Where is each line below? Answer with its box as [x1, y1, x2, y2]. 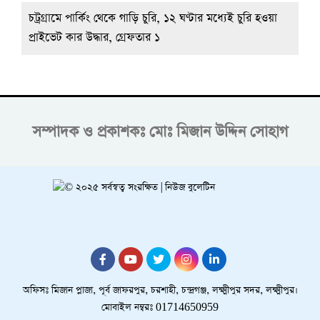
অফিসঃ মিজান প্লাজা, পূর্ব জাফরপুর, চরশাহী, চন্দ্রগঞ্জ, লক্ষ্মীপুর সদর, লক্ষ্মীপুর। [22, 283, 298, 297]
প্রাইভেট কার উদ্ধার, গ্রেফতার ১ [29, 29, 160, 46]
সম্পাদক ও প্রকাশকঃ [32, 121, 145, 142]
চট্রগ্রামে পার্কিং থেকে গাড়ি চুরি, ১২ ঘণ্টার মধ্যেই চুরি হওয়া [29, 10, 277, 26]
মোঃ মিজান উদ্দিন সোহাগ [149, 121, 288, 142]
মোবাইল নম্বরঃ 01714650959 [101, 300, 219, 314]
